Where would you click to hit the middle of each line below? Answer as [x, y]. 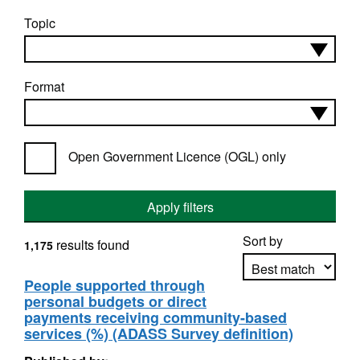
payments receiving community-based [155, 317]
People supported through [115, 285]
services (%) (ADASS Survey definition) [159, 333]
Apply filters [180, 207]
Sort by [263, 241]
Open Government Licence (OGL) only [177, 156]
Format [44, 86]
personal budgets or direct [115, 301]
